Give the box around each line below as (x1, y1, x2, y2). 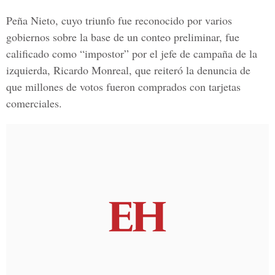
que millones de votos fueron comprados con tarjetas (6, 79, 241, 94)
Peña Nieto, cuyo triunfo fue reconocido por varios (6, 13, 232, 28)
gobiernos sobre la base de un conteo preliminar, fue (6, 29, 239, 44)
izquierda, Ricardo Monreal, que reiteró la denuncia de (6, 63, 250, 77)
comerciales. (6, 96, 62, 110)
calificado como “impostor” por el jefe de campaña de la (6, 46, 257, 61)
